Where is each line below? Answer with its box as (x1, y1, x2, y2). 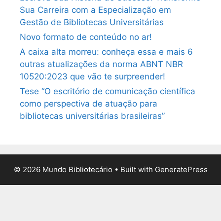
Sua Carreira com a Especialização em (20, 4, 171, 15)
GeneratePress (154, 164, 208, 174)
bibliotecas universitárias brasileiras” (20, 110, 165, 121)
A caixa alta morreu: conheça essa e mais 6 (20, 46, 193, 57)
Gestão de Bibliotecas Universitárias (20, 17, 164, 27)
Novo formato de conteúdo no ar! (20, 32, 152, 42)
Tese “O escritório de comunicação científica (20, 86, 195, 96)
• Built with (112, 164, 155, 174)
